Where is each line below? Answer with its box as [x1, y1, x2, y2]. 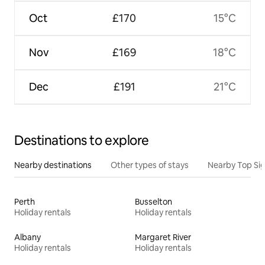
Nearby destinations [14, 160, 92, 171]
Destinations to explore [14, 132, 149, 150]
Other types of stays [111, 160, 189, 171]
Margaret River [135, 232, 191, 243]
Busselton [135, 196, 172, 208]
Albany [14, 232, 41, 243]
